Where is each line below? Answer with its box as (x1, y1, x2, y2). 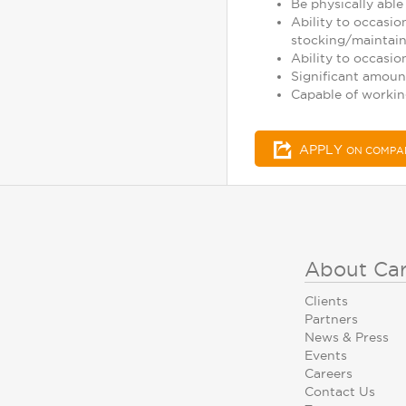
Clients (304, 294, 348, 308)
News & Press (304, 330, 389, 344)
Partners (304, 312, 358, 326)
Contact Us (304, 384, 375, 399)
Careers (304, 366, 353, 381)
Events (304, 348, 347, 362)
